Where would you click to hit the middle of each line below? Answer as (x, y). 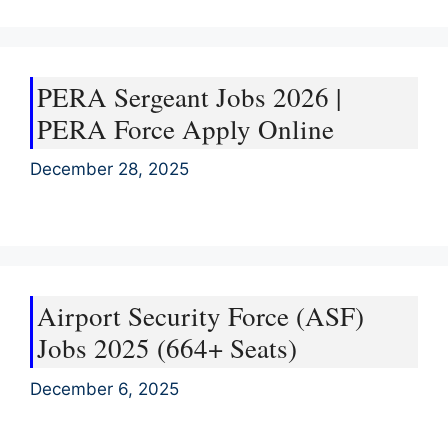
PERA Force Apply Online (185, 128)
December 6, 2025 (104, 388)
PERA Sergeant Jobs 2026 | (189, 96)
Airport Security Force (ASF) (200, 316)
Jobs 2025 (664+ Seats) (167, 348)
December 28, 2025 (109, 169)
